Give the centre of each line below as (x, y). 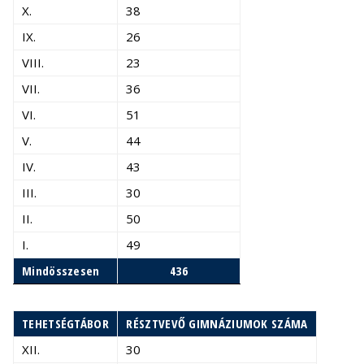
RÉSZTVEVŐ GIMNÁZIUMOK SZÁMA (217, 323)
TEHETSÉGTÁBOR (65, 323)
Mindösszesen (61, 271)
